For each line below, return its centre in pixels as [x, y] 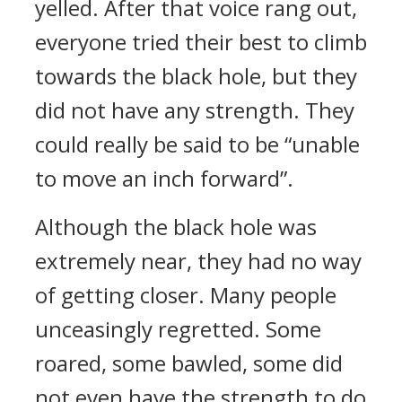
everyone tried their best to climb [201, 42]
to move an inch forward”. [164, 178]
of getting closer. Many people [186, 295]
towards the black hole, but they [196, 76]
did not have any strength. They [195, 110]
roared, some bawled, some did [189, 363]
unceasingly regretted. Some [178, 329]
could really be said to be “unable [197, 144]
